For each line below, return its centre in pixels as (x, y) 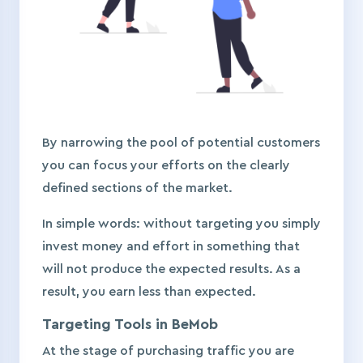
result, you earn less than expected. (151, 292)
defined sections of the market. (139, 188)
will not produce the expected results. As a (171, 269)
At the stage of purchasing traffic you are (168, 351)
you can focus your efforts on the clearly (166, 166)
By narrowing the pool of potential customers (181, 143)
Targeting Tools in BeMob (130, 325)
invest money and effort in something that (171, 247)
